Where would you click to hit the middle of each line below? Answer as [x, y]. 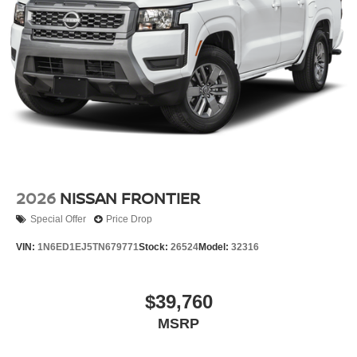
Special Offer [58, 220]
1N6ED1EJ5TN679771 [88, 247]
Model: [215, 247]
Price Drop [129, 220]
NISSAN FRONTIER [130, 198]
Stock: [155, 247]
